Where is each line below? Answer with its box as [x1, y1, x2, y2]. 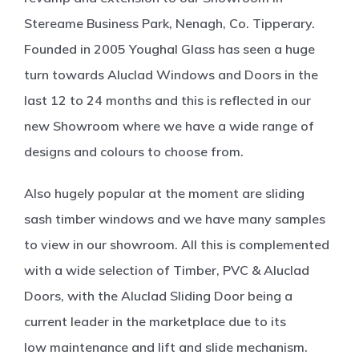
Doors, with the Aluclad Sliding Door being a [24, 287, 292, 304]
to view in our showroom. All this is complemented [24, 236, 329, 252]
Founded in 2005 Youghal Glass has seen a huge [24, 40, 315, 57]
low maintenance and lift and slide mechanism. [24, 338, 308, 355]
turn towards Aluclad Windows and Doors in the [24, 66, 318, 83]
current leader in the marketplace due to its [24, 313, 286, 329]
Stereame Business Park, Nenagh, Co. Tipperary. [24, 14, 315, 31]
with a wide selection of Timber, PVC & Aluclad [24, 261, 309, 278]
